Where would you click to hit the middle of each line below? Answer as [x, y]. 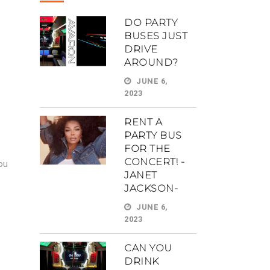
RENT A [143, 122]
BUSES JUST [156, 36]
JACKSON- [151, 188]
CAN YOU [148, 248]
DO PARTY [151, 23]
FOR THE [147, 149]
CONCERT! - [154, 162]
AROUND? [151, 62]
